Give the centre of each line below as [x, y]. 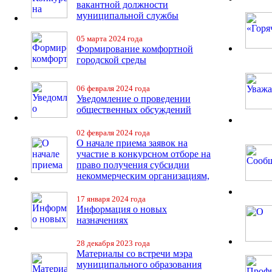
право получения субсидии [133, 165]
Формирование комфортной [135, 49]
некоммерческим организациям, [143, 176]
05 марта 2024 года [110, 39]
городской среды [111, 60]
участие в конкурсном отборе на [144, 154]
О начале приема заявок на [132, 143]
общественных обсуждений [134, 110]
